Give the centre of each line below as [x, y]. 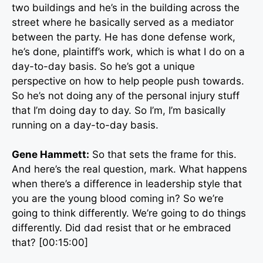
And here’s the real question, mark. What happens [129, 169]
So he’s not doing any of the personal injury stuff [126, 95]
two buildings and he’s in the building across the [126, 7]
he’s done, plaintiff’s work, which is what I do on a [128, 51]
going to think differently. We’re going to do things [129, 213]
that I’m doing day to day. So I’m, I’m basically [119, 110]
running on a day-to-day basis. [85, 125]
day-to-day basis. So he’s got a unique [103, 66]
